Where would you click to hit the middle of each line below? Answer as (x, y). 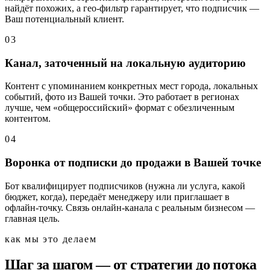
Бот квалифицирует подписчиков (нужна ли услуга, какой (125, 186)
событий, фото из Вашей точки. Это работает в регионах (122, 97)
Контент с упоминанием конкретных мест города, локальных (131, 86)
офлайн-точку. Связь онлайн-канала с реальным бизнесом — (130, 207)
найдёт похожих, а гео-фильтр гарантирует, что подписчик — (132, 8)
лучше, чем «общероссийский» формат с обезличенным (120, 108)
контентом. (28, 119)
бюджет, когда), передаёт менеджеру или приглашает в (117, 196)
